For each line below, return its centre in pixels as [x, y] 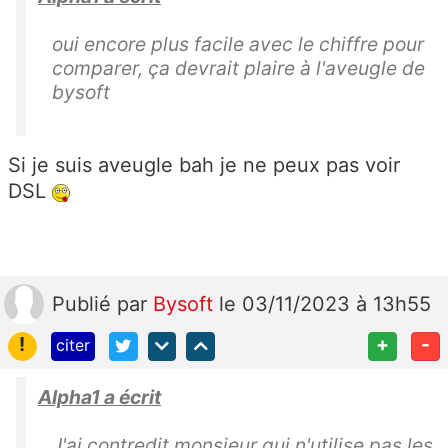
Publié [84, 304]
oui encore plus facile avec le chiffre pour [238, 44]
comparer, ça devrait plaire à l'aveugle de [238, 68]
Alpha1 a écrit [99, 396]
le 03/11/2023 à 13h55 [325, 304]
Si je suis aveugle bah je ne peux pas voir [204, 165]
